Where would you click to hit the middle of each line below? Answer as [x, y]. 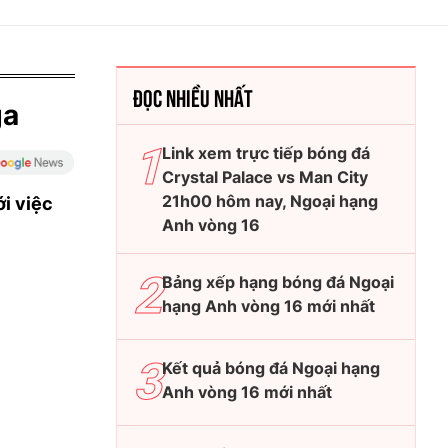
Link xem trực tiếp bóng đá [266, 153]
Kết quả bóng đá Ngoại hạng [271, 368]
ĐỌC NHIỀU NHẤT [193, 96]
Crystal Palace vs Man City [265, 177]
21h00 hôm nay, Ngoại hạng [270, 201]
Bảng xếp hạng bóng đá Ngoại [278, 282]
